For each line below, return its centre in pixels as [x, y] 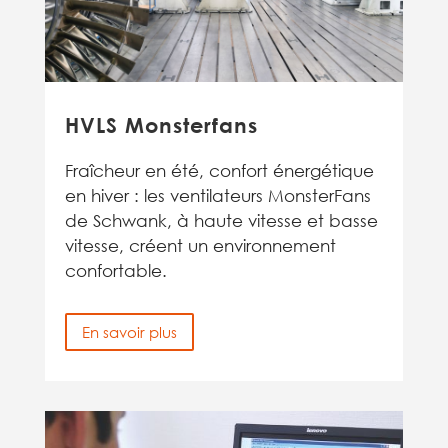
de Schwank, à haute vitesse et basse [221, 220]
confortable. [115, 270]
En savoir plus [129, 331]
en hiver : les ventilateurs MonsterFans [217, 195]
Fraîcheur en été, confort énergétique [219, 170]
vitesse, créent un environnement [200, 245]
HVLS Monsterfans [161, 125]
